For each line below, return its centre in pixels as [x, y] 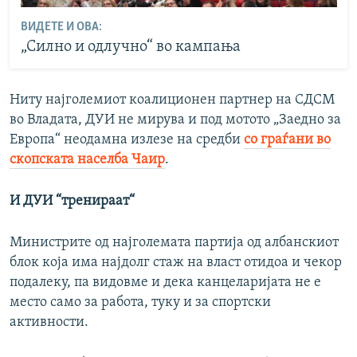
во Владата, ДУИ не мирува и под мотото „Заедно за [175, 120]
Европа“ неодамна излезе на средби [127, 139]
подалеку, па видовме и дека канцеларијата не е [165, 282]
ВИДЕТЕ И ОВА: [61, 27]
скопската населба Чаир [87, 159]
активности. [49, 322]
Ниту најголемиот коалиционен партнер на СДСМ [172, 100]
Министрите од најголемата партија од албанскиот [174, 242]
